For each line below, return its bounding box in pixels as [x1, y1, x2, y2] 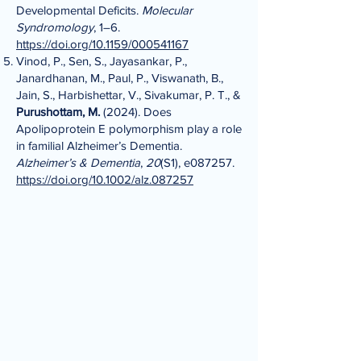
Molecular [142, 3, 193, 17]
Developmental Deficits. [16, 3, 142, 17]
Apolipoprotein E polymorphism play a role [16, 122, 242, 135]
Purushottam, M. [16, 105, 100, 118]
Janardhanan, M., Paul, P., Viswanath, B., [16, 71, 223, 85]
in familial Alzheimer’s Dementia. [16, 139, 182, 152]
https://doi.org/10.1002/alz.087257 [16, 172, 193, 186]
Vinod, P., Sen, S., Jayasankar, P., [16, 54, 187, 68]
